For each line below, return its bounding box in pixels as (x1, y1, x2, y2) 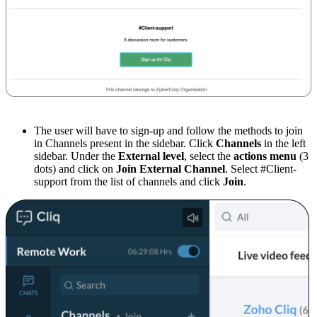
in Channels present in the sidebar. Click (34, 137, 213, 150)
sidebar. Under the (34, 150, 118, 163)
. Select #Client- (225, 163, 296, 175)
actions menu (234, 150, 299, 163)
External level (118, 150, 184, 163)
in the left (264, 137, 306, 150)
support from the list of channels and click (34, 175, 223, 188)
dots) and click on (34, 163, 116, 175)
